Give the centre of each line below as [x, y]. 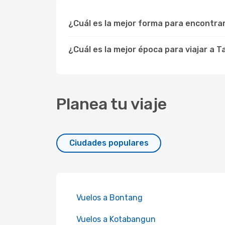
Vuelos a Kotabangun [116, 219]
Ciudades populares [109, 143]
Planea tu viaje [111, 104]
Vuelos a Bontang [109, 198]
